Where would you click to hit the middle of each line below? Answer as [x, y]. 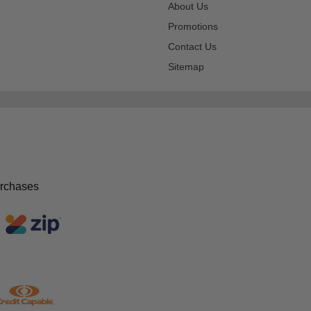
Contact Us [192, 46]
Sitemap [186, 66]
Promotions [193, 26]
